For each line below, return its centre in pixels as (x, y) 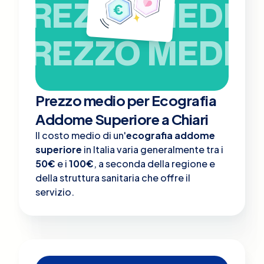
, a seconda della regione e (154, 163)
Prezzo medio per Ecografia (126, 100)
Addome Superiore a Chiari (122, 119)
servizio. (55, 192)
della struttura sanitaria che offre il (113, 177)
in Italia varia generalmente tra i (153, 149)
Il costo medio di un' (81, 135)
